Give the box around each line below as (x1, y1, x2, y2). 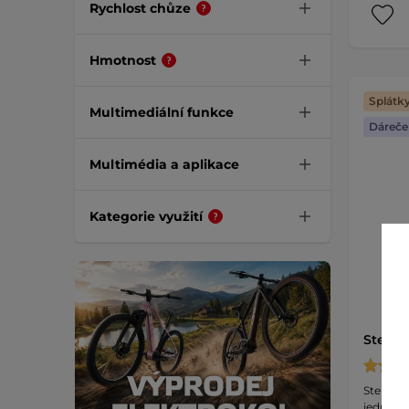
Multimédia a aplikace (89, 155, 239, 173)
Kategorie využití (89, 207, 203, 225)
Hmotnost (89, 51, 156, 68)
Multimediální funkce (89, 103, 234, 121)
